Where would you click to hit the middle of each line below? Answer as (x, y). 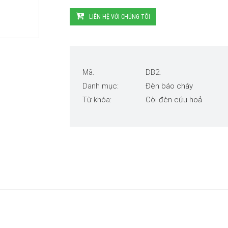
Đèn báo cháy (169, 86)
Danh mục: (100, 86)
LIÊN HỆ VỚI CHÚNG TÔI (119, 17)
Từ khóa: (97, 100)
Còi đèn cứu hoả (174, 100)
